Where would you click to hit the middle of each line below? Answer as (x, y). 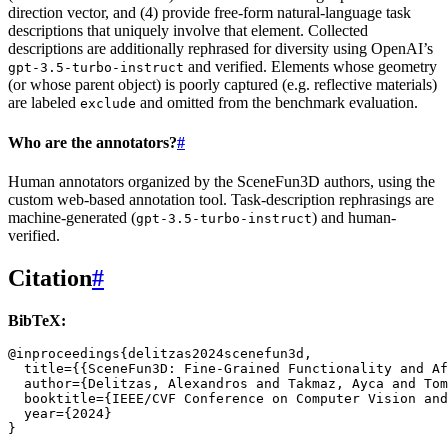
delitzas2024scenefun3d (216, 353)
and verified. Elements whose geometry (310, 67)
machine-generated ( (72, 217)
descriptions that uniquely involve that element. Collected (188, 31)
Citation (50, 277)
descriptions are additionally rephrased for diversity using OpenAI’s (220, 49)
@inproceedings (64, 353)
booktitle (60, 398)
